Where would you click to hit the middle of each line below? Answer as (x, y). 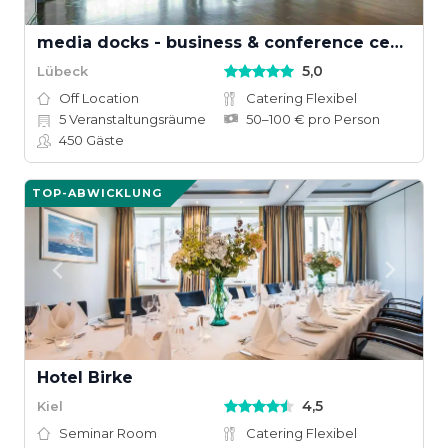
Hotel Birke (85, 377)
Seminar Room (108, 433)
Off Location (99, 98)
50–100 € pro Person (313, 119)
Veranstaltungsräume (136, 119)
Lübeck (62, 70)
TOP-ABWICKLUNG (97, 193)
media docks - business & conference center (396, 42)
